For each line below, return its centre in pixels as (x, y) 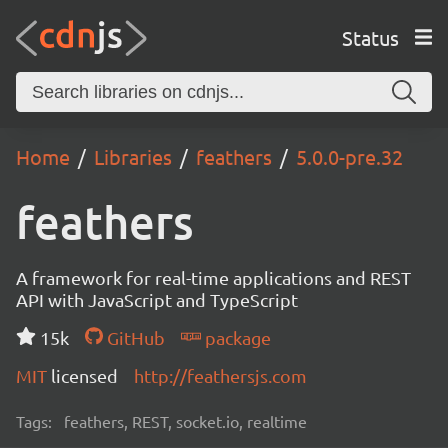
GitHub (133, 337)
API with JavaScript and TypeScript (157, 299)
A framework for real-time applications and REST (213, 277)
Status (370, 37)
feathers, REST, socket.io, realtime (185, 421)
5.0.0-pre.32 (349, 156)
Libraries (133, 156)
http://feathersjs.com (220, 375)
